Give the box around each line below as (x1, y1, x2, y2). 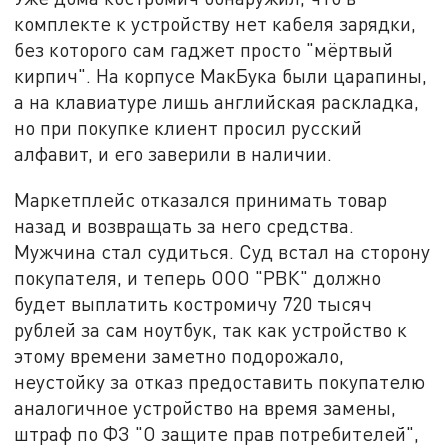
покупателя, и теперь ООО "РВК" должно (14, 266, 382, 290)
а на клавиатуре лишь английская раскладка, (14, 90, 420, 114)
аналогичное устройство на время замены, (14, 396, 397, 420)
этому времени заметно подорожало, (14, 344, 345, 368)
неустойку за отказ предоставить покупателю (14, 370, 426, 394)
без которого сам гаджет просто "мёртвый (14, 38, 394, 62)
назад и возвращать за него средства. (14, 214, 355, 238)
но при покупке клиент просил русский (14, 116, 363, 140)
